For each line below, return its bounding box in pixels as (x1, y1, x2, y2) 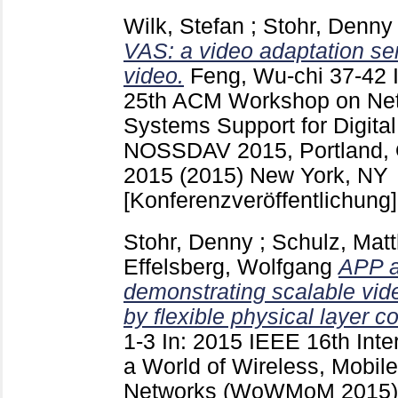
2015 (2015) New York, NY (123, 163, 388, 188)
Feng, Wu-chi (190, 64, 323, 89)
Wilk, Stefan (123, 14, 244, 39)
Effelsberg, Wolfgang (123, 255, 332, 280)
